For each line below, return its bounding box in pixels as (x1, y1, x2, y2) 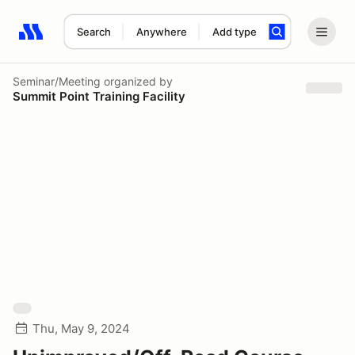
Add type (212, 25, 257, 38)
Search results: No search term (18, 32, 203, 48)
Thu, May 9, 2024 (32, 321, 130, 336)
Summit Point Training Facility (13, 88, 185, 104)
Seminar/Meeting (13, 74, 101, 88)
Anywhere (136, 25, 187, 38)
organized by (101, 74, 173, 88)
